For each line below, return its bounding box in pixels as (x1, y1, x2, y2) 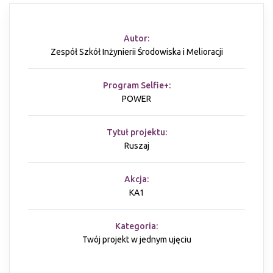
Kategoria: (115, 221, 158, 232)
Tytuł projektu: (106, 127, 167, 138)
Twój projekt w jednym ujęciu (82, 235, 191, 245)
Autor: (124, 34, 149, 44)
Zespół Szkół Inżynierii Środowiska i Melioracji (50, 47, 223, 57)
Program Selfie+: (102, 80, 171, 91)
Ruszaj (124, 141, 149, 151)
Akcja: (124, 174, 149, 185)
